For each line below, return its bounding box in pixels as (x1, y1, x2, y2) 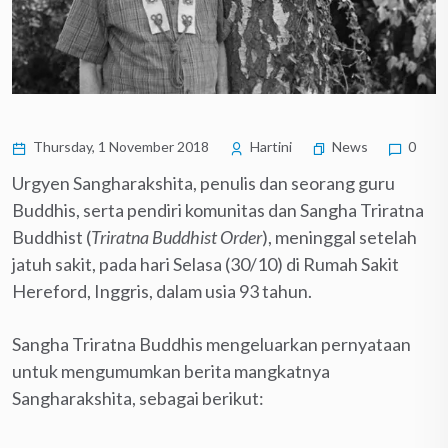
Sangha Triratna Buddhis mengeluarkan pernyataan (12, 332, 411, 355)
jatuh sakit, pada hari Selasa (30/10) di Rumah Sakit (12, 252, 399, 275)
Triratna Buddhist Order (91, 225, 262, 248)
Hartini (247, 137, 292, 155)
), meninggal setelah (262, 225, 417, 248)
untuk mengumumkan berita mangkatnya (12, 359, 330, 382)
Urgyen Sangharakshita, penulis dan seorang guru (12, 171, 395, 194)
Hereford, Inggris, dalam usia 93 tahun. (12, 279, 312, 302)
